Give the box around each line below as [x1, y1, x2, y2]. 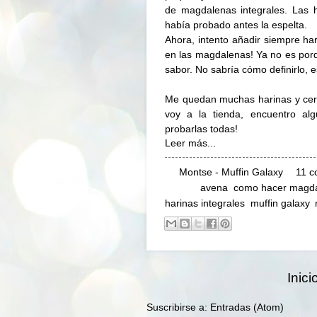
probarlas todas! [165, 123, 238, 135]
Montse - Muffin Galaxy [179, 167, 283, 178]
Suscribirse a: [146, 302, 210, 313]
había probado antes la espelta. [165, 19, 307, 31]
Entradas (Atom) [210, 302, 284, 313]
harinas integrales [165, 198, 245, 209]
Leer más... [165, 138, 216, 149]
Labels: [165, 183, 200, 194]
